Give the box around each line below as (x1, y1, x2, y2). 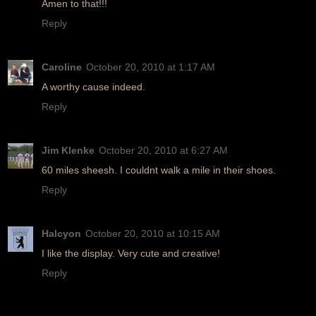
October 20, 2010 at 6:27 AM (99, 144, 228, 156)
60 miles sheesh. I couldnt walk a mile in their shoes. (42, 164, 276, 176)
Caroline (42, 61, 82, 73)
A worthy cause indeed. (42, 80, 145, 92)
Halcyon (42, 227, 81, 239)
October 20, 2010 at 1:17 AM (86, 61, 215, 73)
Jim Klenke (42, 144, 95, 156)
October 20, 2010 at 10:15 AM (85, 227, 220, 239)
